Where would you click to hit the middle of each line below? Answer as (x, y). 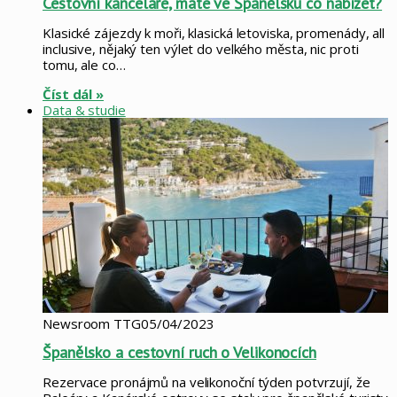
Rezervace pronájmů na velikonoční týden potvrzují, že (206, 381)
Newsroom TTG (92, 323)
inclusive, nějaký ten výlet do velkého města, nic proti (201, 48)
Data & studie (84, 109)
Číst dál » (73, 93)
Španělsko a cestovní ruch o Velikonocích (179, 352)
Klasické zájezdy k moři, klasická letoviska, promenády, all (214, 32)
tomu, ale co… (84, 64)
